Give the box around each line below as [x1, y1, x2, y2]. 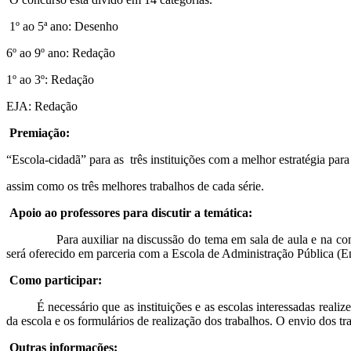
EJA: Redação [6, 99, 78, 113]
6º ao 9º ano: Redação [6, 45, 115, 60]
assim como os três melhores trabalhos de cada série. [6, 179, 264, 193]
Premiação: [9, 125, 70, 139]
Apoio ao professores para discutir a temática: [9, 205, 252, 219]
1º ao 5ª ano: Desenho [6, 19, 118, 33]
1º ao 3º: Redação [6, 72, 94, 86]
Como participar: [9, 273, 102, 287]
